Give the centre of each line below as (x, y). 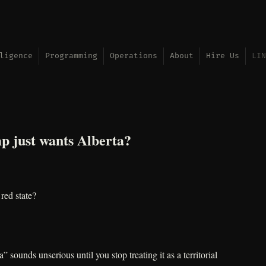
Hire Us (223, 56)
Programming (71, 56)
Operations (134, 56)
